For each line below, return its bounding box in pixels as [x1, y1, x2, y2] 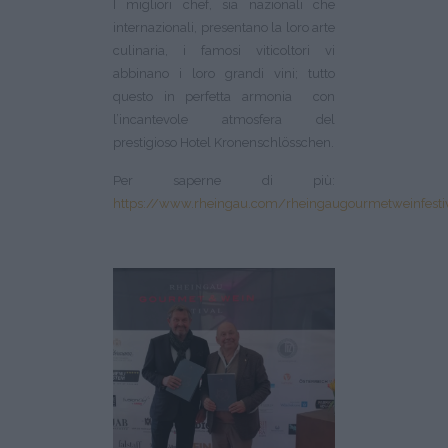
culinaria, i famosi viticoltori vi [113, 43, 335, 59]
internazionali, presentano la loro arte [113, 20, 335, 36]
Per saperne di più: [113, 173, 335, 189]
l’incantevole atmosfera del [113, 112, 335, 128]
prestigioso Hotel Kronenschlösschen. [113, 135, 334, 151]
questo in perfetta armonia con [113, 89, 335, 105]
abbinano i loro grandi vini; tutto [113, 66, 335, 82]
